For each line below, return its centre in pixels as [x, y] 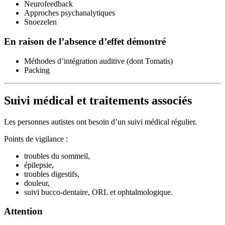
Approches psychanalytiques [70, 13]
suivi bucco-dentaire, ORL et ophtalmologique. [98, 192]
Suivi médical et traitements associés [98, 100]
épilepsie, [39, 165]
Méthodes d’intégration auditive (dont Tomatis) [98, 61]
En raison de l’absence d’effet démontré [85, 41]
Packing [37, 70]
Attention [23, 211]
